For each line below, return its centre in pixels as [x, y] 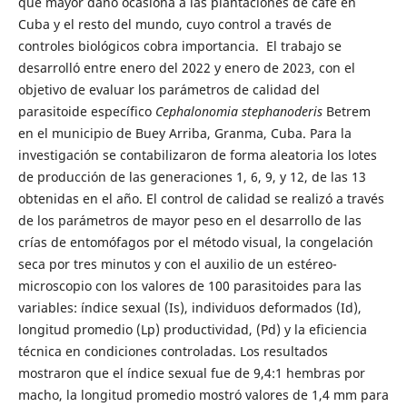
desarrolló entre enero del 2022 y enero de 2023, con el [186, 68]
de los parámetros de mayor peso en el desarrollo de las [189, 221]
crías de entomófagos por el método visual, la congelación [195, 243]
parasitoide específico [86, 112]
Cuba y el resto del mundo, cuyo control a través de [174, 25]
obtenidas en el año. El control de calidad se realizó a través [201, 199]
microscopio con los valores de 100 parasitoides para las [189, 286]
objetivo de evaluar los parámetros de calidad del [169, 90]
